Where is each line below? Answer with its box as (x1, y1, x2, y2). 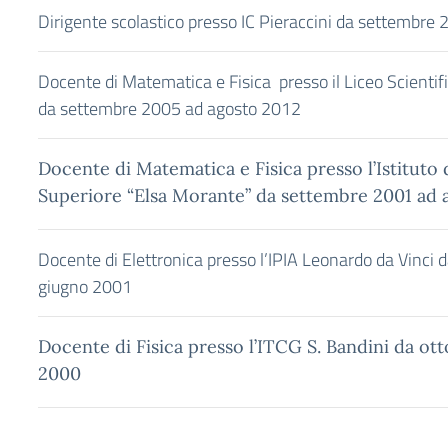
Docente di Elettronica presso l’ (38, 246, 268, 273)
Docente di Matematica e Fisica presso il (38, 68, 344, 95)
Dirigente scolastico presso (38, 8, 241, 35)
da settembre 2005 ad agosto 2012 (38, 95, 301, 122)
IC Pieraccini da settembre (241, 8, 435, 35)
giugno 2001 (38, 273, 132, 300)
